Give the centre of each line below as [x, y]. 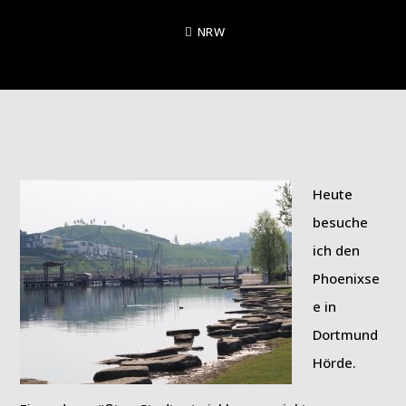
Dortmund [345, 334]
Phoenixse [346, 278]
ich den [336, 250]
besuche [340, 222]
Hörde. [334, 362]
